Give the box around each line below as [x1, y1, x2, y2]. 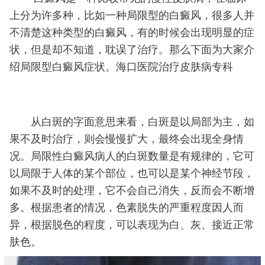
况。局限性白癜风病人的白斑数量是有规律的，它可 [9, 150, 254, 163]
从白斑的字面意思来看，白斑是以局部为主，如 [9, 116, 254, 128]
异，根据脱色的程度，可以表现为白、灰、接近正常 [9, 219, 254, 231]
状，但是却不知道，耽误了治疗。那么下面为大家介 [9, 44, 254, 56]
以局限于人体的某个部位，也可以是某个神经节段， [9, 167, 254, 180]
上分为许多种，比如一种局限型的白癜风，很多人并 [9, 9, 254, 22]
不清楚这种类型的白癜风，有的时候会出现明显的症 [9, 27, 254, 39]
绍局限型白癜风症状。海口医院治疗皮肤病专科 [9, 61, 233, 73]
